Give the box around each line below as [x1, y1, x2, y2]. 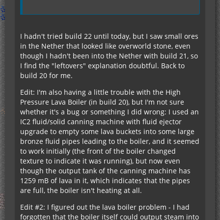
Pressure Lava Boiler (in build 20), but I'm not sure [20, 97, 184, 107]
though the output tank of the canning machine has [20, 166, 191, 176]
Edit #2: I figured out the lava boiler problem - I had [20, 202, 190, 212]
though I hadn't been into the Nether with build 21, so [20, 51, 198, 61]
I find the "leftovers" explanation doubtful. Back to [20, 61, 185, 71]
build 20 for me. [20, 71, 73, 81]
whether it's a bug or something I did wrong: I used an [20, 107, 199, 117]
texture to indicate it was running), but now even [20, 156, 180, 166]
